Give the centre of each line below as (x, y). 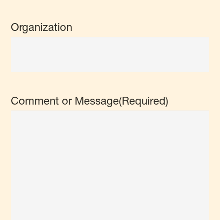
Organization (42, 27)
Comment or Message (65, 101)
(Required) (144, 101)
